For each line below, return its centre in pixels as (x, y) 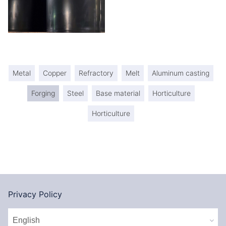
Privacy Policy (35, 194)
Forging (43, 93)
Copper (55, 73)
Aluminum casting (181, 73)
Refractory (96, 73)
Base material (118, 93)
